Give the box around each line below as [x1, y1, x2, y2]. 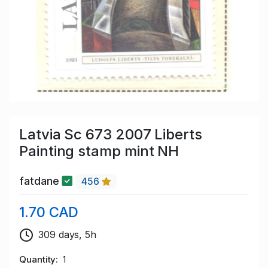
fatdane [19, 175, 62, 188]
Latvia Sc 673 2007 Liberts [19, 125, 202, 143]
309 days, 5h [38, 229, 97, 241]
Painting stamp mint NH [19, 142, 179, 160]
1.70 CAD [19, 203, 79, 221]
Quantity [19, 254, 56, 266]
